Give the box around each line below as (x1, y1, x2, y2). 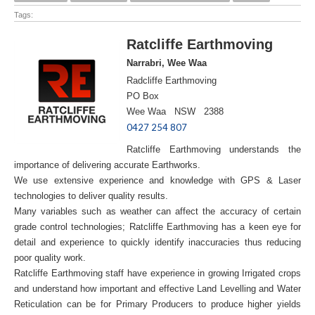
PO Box (127, 90, 162, 101)
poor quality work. (14, 252, 89, 263)
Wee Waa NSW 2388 (127, 105, 224, 117)
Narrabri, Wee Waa (127, 57, 207, 68)
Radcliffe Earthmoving (127, 75, 217, 86)
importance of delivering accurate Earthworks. (14, 159, 200, 170)
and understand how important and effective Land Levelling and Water (14, 283, 301, 294)
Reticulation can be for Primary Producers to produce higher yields (14, 298, 301, 309)
